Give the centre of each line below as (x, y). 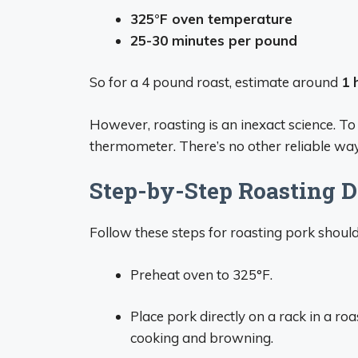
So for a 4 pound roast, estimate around (215, 82)
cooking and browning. (202, 338)
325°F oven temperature (211, 18)
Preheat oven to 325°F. (201, 274)
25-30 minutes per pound (214, 40)
